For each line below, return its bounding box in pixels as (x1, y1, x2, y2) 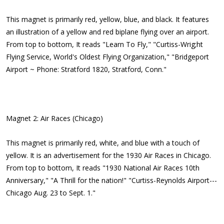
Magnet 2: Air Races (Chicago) (6, 113, 103, 123)
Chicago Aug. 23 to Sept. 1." (6, 188, 95, 197)
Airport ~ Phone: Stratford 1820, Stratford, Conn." (6, 64, 166, 74)
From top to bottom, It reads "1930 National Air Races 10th (6, 163, 199, 172)
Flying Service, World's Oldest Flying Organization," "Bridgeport (6, 52, 209, 61)
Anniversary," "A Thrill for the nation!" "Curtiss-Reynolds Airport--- (6, 175, 217, 185)
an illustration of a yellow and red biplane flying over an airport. (6, 27, 209, 36)
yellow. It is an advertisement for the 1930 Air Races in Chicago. (6, 150, 211, 160)
